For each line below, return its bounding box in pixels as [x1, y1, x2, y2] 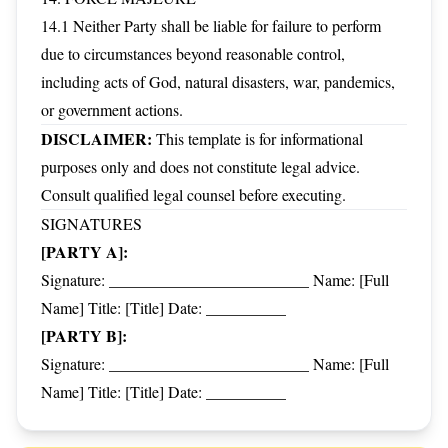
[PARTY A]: [41, 240, 128, 263]
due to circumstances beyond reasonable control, [41, 43, 345, 64]
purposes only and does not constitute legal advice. [41, 156, 360, 177]
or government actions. [41, 99, 183, 120]
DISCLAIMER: [41, 127, 152, 150]
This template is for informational [152, 128, 363, 149]
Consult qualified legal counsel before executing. [41, 184, 346, 205]
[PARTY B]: [41, 324, 127, 347]
